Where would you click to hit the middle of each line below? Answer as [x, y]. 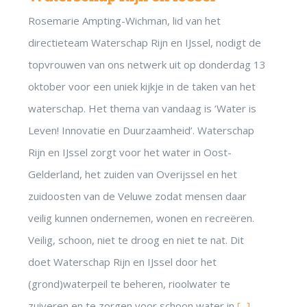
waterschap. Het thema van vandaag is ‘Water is [142, 109]
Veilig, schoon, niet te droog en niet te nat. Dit [136, 240]
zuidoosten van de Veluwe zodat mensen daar [137, 196]
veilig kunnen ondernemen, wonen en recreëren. [141, 218]
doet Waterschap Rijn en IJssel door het [122, 262]
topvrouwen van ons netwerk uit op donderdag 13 [147, 65]
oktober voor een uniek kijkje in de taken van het [142, 87]
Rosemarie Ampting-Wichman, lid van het [124, 21]
